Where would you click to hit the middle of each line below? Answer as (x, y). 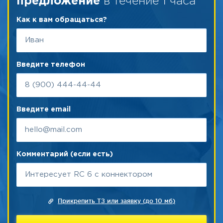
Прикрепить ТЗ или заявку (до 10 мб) (116, 201)
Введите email (44, 110)
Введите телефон (51, 65)
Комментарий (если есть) (65, 154)
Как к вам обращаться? (62, 20)
